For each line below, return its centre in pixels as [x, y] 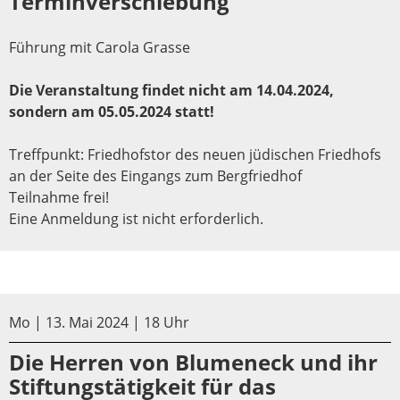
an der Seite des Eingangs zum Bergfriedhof [155, 175]
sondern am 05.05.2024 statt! [112, 111]
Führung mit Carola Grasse [100, 47]
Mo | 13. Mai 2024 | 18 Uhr [99, 322]
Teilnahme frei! [59, 197]
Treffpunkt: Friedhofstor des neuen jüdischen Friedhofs [195, 154]
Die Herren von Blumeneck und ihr [193, 362]
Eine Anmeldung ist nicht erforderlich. [136, 218]
